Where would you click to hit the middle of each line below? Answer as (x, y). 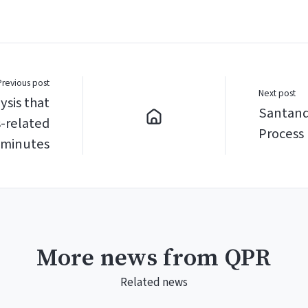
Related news (154, 283)
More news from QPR (154, 259)
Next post (277, 93)
